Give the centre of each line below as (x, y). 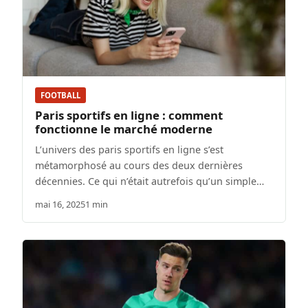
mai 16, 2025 (60, 205)
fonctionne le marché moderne (124, 129)
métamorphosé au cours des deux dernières (139, 166)
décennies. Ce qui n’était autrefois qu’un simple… (150, 181)
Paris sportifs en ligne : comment (129, 115)
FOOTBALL (60, 96)
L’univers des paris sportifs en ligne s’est (129, 150)
